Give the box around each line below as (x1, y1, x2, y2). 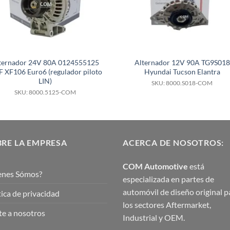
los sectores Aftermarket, (123, 200, 211, 210)
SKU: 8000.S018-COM (151, 79, 213, 87)
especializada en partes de (123, 174, 214, 184)
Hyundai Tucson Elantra (144, 67, 220, 76)
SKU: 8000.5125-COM (14, 88, 76, 96)
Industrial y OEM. (123, 213, 185, 223)
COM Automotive (123, 161, 188, 171)
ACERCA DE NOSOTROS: (123, 138, 224, 148)
